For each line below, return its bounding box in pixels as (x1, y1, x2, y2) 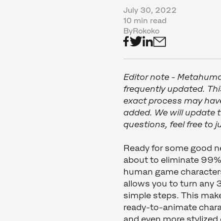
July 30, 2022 (123, 6, 177, 15)
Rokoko (133, 27, 160, 36)
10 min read (123, 16, 167, 25)
